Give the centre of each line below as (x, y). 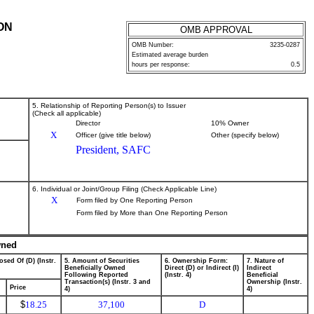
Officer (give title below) (113, 135)
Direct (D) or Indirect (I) (202, 268)
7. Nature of (265, 261)
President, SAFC (113, 150)
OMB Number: (153, 45)
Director (88, 123)
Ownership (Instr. (274, 282)
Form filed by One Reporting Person (135, 200)
